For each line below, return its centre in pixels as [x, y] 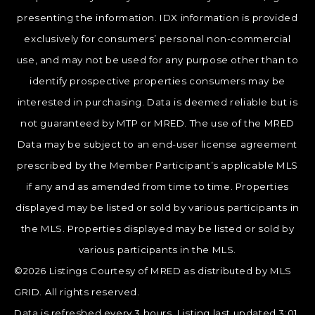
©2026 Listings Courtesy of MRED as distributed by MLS [153, 271]
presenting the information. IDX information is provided [157, 18]
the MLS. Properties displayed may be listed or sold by [157, 229]
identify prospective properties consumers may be [157, 81]
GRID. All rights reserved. [77, 292]
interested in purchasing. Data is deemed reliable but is [157, 102]
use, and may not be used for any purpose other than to [157, 60]
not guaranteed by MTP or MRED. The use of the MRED [157, 123]
